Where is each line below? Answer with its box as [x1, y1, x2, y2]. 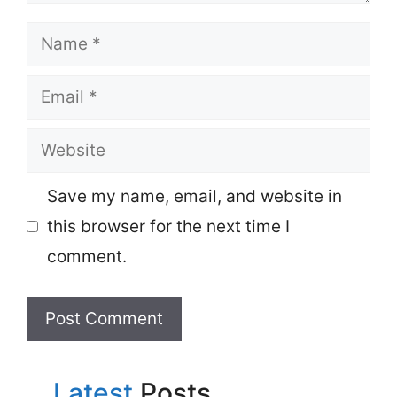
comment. [46, 245, 127, 267]
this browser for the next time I [46, 215, 290, 237]
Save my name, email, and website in [46, 185, 342, 206]
